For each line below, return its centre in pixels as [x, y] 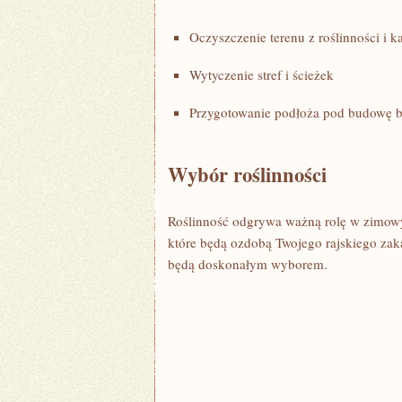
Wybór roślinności [247, 175]
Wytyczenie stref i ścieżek [262, 74]
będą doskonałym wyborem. [248, 264]
